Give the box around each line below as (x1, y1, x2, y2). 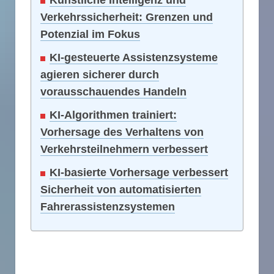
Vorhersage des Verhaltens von (40, 126, 204, 139)
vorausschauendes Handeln (40, 86, 187, 98)
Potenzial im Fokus (40, 28, 140, 41)
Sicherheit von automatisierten (40, 183, 201, 196)
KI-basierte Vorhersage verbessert (50, 166, 228, 179)
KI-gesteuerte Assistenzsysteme (50, 51, 218, 64)
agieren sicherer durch (40, 68, 159, 81)
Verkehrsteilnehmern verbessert (40, 143, 208, 156)
